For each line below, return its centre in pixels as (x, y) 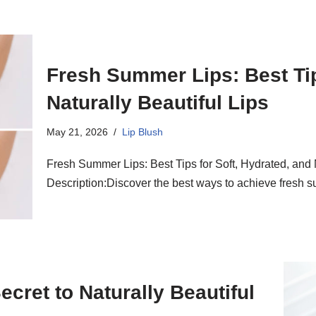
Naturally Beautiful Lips (158, 103)
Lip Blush (142, 132)
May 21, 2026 (77, 132)
